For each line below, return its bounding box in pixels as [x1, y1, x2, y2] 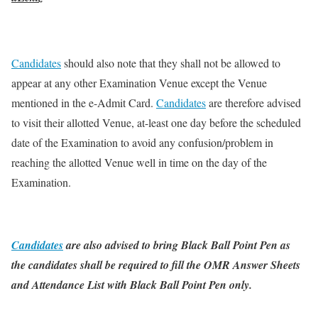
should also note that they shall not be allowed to [61, 55, 280, 71]
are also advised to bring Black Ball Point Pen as [63, 237, 290, 253]
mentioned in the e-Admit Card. [11, 95, 156, 111]
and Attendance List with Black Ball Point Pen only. [11, 277, 256, 293]
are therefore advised [206, 95, 301, 111]
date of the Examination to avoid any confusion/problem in [11, 135, 273, 150]
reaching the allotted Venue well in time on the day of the [11, 155, 267, 170]
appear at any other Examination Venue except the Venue [11, 75, 267, 91]
